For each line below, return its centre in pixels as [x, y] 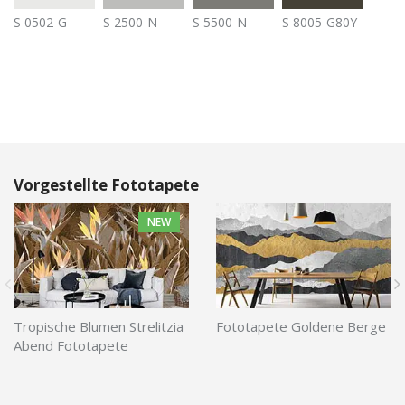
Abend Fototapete [71, 346]
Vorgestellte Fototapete [106, 185]
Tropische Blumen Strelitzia [99, 327]
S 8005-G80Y [320, 22]
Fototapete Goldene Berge [301, 327]
